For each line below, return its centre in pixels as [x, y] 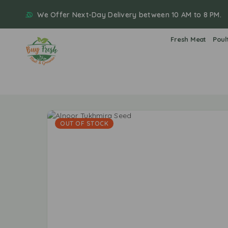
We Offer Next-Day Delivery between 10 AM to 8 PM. [130, 15]
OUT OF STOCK [84, 123]
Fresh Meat [188, 39]
